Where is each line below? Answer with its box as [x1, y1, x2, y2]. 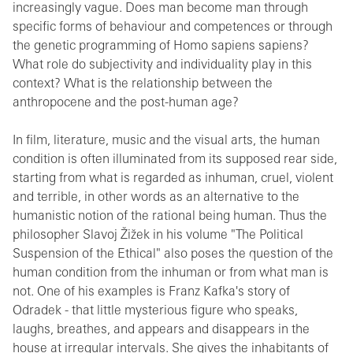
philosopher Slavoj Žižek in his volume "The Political [13, 229, 303, 242]
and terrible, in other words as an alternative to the [13, 191, 299, 204]
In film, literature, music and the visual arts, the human [13, 135, 320, 147]
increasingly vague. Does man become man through [13, 2, 308, 15]
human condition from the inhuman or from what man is [13, 267, 329, 280]
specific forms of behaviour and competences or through [13, 21, 333, 34]
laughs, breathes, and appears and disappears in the [13, 324, 310, 336]
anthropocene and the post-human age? [13, 97, 239, 110]
